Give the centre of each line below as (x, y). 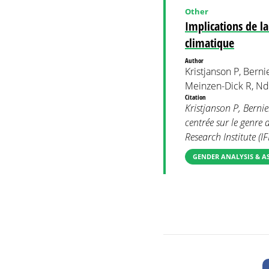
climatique (210, 43)
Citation (196, 97)
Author (195, 60)
